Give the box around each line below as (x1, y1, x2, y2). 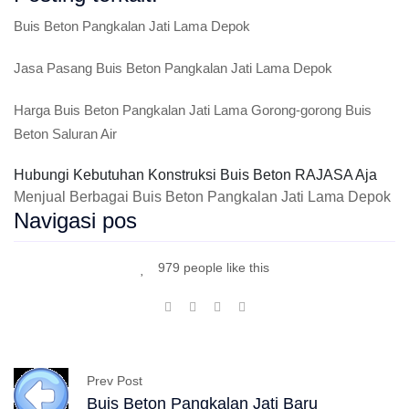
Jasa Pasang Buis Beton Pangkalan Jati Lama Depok (14, 60, 332, 76)
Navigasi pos (14, 208, 137, 233)
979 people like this (153, 260, 269, 275)
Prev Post (87, 372, 142, 388)
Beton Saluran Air (14, 126, 117, 142)
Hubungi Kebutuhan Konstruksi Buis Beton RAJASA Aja (14, 167, 377, 183)
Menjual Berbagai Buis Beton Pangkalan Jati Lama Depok (14, 189, 391, 204)
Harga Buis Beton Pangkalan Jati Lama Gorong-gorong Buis (14, 102, 372, 118)
